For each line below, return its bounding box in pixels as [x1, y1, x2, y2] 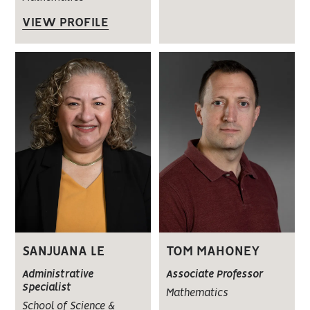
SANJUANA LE [22, 245, 105, 258]
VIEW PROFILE [22, 17, 109, 28]
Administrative [22, 269, 94, 280]
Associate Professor [165, 269, 263, 280]
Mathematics [165, 288, 228, 298]
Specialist [22, 282, 72, 293]
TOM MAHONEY [165, 245, 260, 258]
